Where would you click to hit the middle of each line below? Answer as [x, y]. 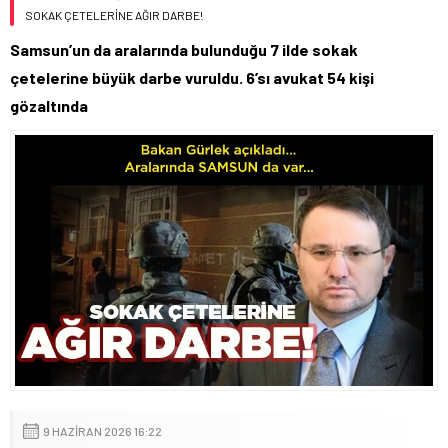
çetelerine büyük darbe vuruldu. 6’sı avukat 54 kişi [192, 78]
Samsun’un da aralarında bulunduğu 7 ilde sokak [184, 50]
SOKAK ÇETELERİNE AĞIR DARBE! [114, 15]
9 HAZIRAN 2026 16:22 [102, 430]
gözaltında [49, 106]
